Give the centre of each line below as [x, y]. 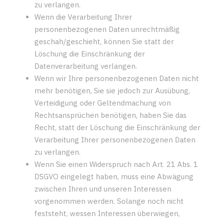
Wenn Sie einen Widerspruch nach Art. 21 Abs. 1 [116, 164]
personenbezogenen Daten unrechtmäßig [107, 29]
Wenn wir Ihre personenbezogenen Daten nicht [117, 78]
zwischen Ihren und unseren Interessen [103, 189]
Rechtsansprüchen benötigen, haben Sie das [110, 115]
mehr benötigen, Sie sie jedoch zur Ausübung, [112, 90]
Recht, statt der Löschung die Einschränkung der [117, 127]
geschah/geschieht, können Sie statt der [104, 41]
